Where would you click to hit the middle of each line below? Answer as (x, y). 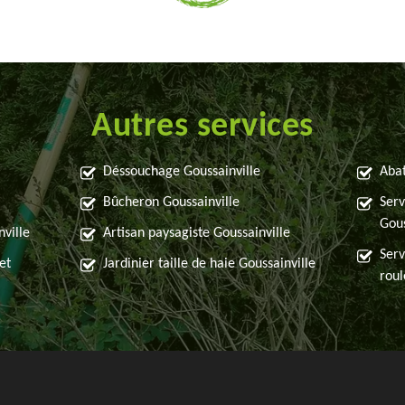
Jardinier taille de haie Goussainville (210, 264)
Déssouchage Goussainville (182, 172)
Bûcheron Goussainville (172, 203)
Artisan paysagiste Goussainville (197, 234)
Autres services (202, 127)
